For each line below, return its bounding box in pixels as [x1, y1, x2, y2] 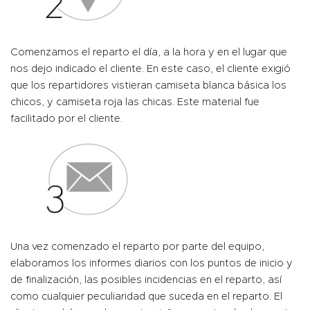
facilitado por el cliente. [10, 113, 122, 124]
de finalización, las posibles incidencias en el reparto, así [10, 275, 282, 285]
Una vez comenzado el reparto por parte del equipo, [10, 241, 264, 252]
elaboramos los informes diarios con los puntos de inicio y [10, 258, 293, 268]
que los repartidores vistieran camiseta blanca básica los [10, 80, 286, 91]
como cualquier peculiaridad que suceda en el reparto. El [10, 291, 282, 302]
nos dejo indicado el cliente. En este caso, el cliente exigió [10, 64, 291, 74]
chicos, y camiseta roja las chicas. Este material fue [10, 97, 259, 107]
